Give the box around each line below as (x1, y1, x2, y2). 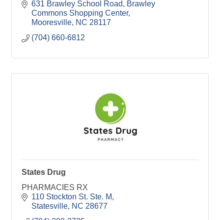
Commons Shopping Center (31, 9, 128, 17)
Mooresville (31, 18, 72, 27)
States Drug (22, 168, 66, 176)
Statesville (31, 202, 68, 210)
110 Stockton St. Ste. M (31, 192, 112, 201)
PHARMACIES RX (22, 183, 88, 192)
